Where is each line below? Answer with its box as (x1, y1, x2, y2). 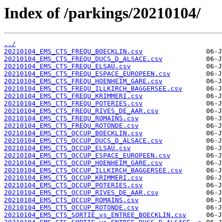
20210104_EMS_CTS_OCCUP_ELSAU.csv (4, 144, 131, 152)
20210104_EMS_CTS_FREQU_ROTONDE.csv (4, 122, 139, 130)
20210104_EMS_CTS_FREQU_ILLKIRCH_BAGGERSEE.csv (4, 85, 182, 93)
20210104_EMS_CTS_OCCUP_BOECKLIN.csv (4, 129, 143, 137)
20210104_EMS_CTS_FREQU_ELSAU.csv (4, 62, 131, 70)
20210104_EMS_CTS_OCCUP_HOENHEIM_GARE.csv (4, 159, 163, 167)
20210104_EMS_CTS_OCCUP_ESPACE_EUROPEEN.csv (4, 152, 170, 160)
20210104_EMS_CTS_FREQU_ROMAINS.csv (4, 114, 139, 122)
